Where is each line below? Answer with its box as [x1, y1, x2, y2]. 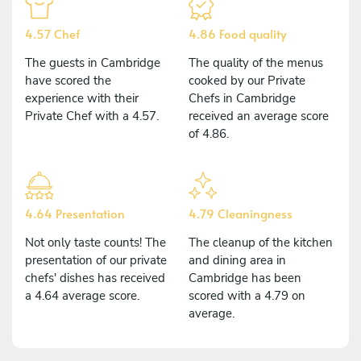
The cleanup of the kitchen [189, 234, 333, 251]
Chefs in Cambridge [189, 89, 296, 106]
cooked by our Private [189, 72, 305, 89]
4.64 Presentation [25, 204, 125, 222]
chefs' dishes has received [25, 269, 165, 286]
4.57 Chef [25, 24, 80, 42]
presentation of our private [25, 251, 167, 268]
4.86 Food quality [189, 24, 286, 42]
